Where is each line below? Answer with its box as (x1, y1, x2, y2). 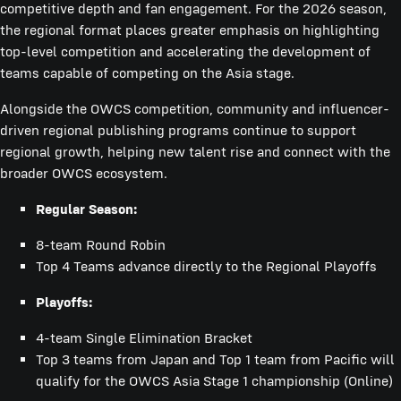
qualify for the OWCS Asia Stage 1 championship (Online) (36, 371, 393, 389)
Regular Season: (36, 200, 137, 218)
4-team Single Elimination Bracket (36, 328, 252, 346)
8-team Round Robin (36, 235, 166, 253)
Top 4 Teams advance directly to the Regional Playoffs (36, 257, 377, 275)
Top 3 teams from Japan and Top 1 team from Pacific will (36, 350, 395, 368)
